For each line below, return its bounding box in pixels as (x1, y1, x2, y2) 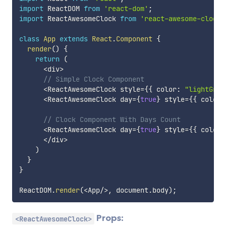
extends (59, 34, 88, 44)
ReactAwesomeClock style (47, 85, 140, 94)
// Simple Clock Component (43, 75, 144, 84)
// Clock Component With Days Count (43, 115, 181, 125)
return (35, 54, 60, 64)
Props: (94, 212, 124, 224)
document (111, 186, 148, 195)
